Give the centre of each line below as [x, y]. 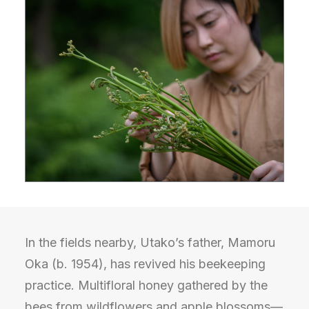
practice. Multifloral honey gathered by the [146, 285]
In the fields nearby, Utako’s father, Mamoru [150, 242]
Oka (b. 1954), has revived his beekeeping [145, 264]
